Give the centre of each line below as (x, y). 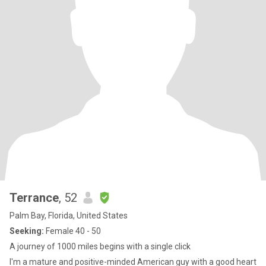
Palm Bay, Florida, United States (69, 216)
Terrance (34, 198)
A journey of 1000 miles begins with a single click (100, 246)
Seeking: (27, 231)
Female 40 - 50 (72, 231)
